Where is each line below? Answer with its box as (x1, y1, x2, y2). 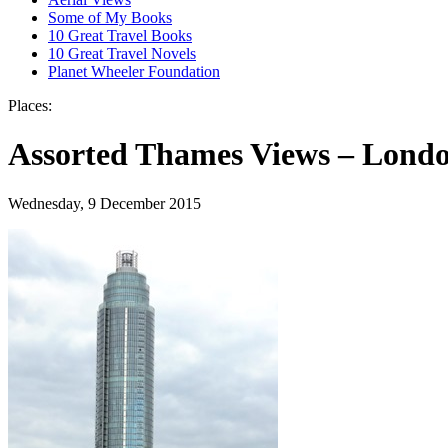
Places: (8, 96, 52, 114)
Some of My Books (48, 8, 172, 26)
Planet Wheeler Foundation (48, 62, 220, 80)
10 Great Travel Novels (48, 44, 196, 62)
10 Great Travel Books (48, 26, 192, 44)
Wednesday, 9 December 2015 (8, 194, 201, 212)
